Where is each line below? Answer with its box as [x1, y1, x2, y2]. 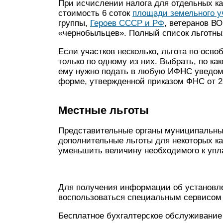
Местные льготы [58, 104, 149, 116]
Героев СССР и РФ [90, 18, 164, 28]
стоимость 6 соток [58, 8, 132, 18]
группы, [58, 18, 90, 28]
